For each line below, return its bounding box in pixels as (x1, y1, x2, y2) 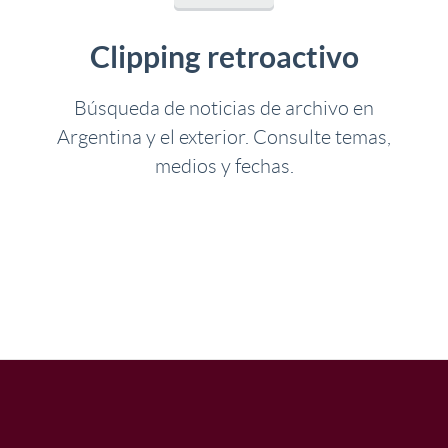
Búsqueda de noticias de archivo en (74, 97, 374, 119)
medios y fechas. (154, 155, 294, 177)
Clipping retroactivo (89, 40, 359, 74)
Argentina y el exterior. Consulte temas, (57, 126, 391, 148)
